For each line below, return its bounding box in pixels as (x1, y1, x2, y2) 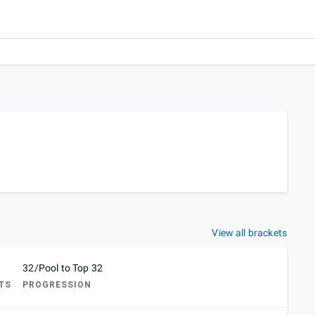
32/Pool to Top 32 (22, 262, 103, 274)
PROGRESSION (22, 280, 92, 290)
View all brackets (212, 227, 287, 239)
